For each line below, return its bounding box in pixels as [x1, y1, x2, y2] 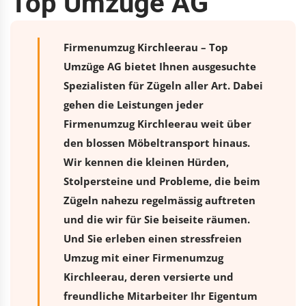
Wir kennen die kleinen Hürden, [64, 154, 229, 169]
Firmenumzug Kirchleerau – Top [64, 40, 228, 54]
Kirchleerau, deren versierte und [64, 269, 234, 283]
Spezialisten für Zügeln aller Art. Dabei [64, 78, 263, 92]
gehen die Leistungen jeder [64, 97, 204, 111]
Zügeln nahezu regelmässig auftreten [64, 193, 255, 207]
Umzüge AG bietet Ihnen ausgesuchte [64, 59, 256, 73]
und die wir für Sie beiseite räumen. [64, 212, 250, 226]
